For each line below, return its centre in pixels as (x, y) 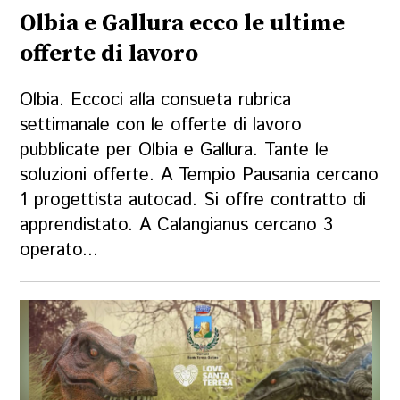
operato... (59, 250)
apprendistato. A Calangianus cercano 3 (177, 225)
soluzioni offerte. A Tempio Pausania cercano (200, 175)
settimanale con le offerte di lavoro (161, 125)
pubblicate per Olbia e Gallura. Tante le (175, 150)
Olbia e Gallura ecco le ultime (183, 23)
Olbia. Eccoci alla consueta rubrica (156, 100)
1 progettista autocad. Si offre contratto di (193, 200)
